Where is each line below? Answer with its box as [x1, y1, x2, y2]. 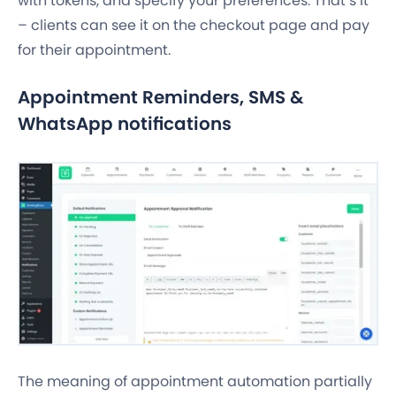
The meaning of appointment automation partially [18, 371, 372, 392]
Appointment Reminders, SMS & [18, 85, 304, 110]
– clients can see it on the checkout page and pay [18, 15, 369, 36]
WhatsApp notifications [18, 111, 232, 137]
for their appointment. [18, 40, 171, 61]
